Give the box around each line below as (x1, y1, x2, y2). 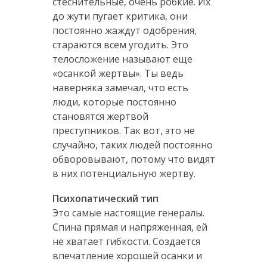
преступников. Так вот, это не (52, 123, 195, 137)
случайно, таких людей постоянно (52, 138, 213, 151)
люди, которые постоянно (52, 95, 176, 108)
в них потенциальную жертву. (52, 166, 195, 180)
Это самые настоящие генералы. (52, 206, 204, 219)
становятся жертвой (52, 109, 148, 123)
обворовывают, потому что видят (52, 152, 215, 166)
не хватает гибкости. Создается (52, 234, 200, 248)
